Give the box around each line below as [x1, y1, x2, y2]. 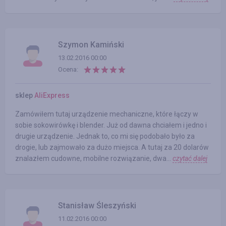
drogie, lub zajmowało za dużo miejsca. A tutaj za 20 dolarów [15, 143, 209, 151]
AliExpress [34, 91, 70, 99]
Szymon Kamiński [58, 40, 124, 49]
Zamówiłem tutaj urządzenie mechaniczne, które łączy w [15, 110, 198, 118]
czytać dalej [173, 154, 207, 162]
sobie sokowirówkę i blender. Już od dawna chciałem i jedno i [15, 121, 207, 129]
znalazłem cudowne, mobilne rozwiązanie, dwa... [15, 154, 173, 162]
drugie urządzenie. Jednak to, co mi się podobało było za [15, 132, 195, 140]
